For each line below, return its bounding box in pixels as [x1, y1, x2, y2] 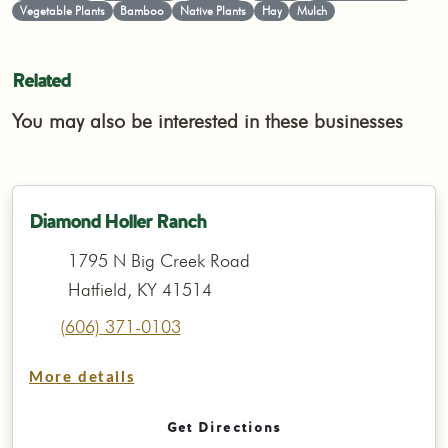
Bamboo [120, 2, 165, 18]
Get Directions [166, 418, 282, 437]
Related [12, 66, 70, 93]
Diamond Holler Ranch [29, 207, 206, 234]
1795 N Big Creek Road [67, 250, 250, 272]
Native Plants [179, 2, 246, 18]
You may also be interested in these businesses [12, 109, 403, 134]
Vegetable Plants [19, 2, 105, 18]
